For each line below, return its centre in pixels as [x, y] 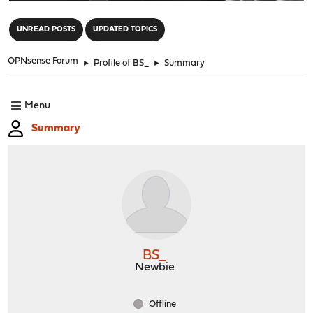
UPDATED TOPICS [125, 29]
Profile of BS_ [122, 63]
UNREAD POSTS [46, 29]
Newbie [155, 267]
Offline [161, 304]
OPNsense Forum [43, 61]
